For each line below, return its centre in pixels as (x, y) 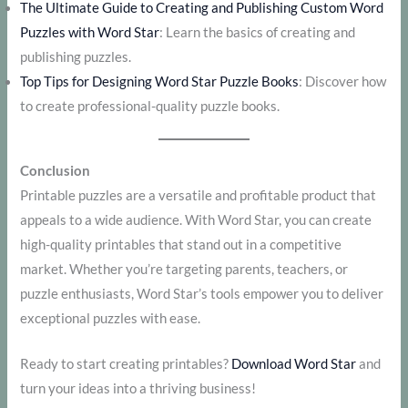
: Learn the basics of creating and (258, 33)
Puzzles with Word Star (90, 33)
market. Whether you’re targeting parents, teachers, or (184, 269)
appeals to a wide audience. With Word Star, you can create (196, 219)
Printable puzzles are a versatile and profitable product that (199, 195)
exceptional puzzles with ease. (111, 318)
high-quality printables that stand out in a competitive (181, 244)
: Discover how (343, 82)
